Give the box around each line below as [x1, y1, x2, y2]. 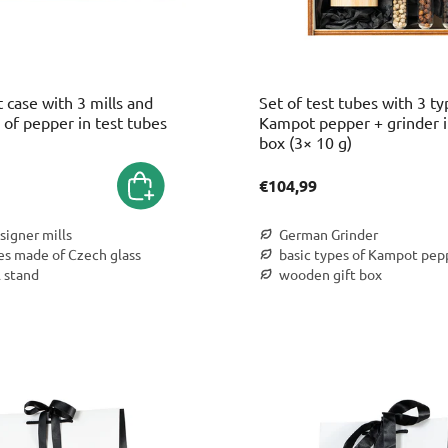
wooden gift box [279, 265, 382, 283]
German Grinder [279, 225, 378, 243]
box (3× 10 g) [259, 132, 352, 152]
